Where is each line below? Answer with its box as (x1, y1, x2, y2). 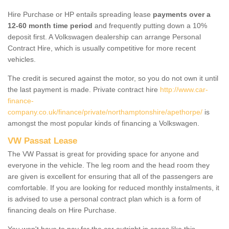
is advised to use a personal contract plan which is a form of (8, 194, 201, 203)
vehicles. (8, 55, 36, 63)
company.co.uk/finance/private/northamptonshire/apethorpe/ (8, 107, 202, 116)
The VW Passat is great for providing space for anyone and (8, 149, 199, 158)
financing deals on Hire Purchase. (8, 205, 117, 214)
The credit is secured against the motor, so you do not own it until (8, 74, 218, 82)
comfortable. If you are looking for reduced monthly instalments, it (8, 183, 219, 192)
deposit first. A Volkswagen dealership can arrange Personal (8, 32, 201, 41)
